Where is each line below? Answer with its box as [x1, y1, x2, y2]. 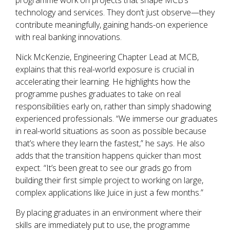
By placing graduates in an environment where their [15, 207, 202, 219]
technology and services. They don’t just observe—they [15, 7, 215, 18]
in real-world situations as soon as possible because [15, 125, 206, 137]
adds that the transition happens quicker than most [15, 150, 201, 162]
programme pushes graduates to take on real [15, 88, 181, 100]
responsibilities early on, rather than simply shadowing [15, 101, 211, 112]
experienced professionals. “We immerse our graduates [15, 113, 218, 125]
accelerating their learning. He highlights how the [15, 76, 190, 88]
